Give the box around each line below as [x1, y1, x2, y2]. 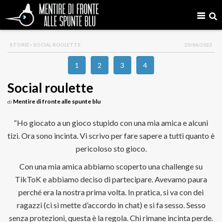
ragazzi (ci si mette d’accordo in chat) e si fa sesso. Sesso [16, 200, 206, 210]
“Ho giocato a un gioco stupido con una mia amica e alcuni [14, 118, 208, 127]
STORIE [10, 42, 29, 48]
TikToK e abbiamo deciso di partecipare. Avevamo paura [15, 174, 207, 184]
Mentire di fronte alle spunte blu [13, 98, 101, 105]
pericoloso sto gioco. [75, 144, 147, 153]
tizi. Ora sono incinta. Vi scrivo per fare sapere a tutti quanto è [7, 131, 215, 140]
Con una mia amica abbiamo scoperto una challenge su [19, 162, 203, 171]
